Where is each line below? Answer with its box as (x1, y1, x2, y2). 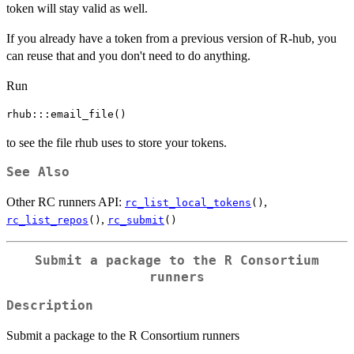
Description (6, 299, 93, 314)
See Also (6, 164, 70, 179)
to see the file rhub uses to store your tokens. (6, 135, 227, 149)
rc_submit (107, 213, 164, 226)
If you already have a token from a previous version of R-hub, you (6, 31, 337, 45)
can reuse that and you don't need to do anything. (6, 48, 250, 62)
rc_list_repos (6, 213, 88, 226)
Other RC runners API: (6, 194, 125, 209)
